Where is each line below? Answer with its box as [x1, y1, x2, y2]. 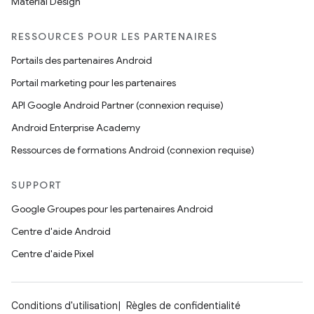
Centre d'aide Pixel [11, 247, 94, 260]
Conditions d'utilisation [11, 299, 118, 312]
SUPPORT [11, 179, 62, 191]
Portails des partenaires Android [11, 54, 152, 67]
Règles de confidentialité [126, 299, 240, 312]
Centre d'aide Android [11, 225, 111, 238]
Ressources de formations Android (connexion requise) [11, 144, 254, 156]
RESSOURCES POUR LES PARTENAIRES [11, 30, 218, 43]
